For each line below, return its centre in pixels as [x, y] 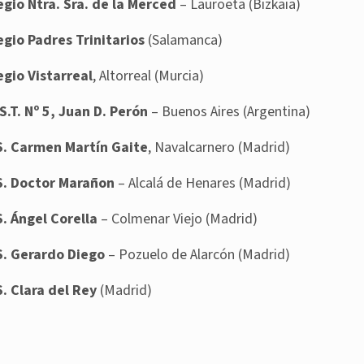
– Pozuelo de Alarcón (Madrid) [197, 255]
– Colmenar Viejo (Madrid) [178, 219]
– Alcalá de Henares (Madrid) [203, 184]
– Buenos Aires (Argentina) [229, 112]
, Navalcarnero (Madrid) [219, 148]
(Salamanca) [184, 41]
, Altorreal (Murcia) [148, 76]
